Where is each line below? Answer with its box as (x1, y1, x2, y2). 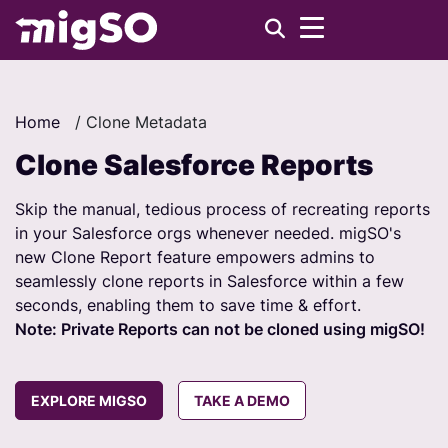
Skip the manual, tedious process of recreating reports (15, 199, 430, 219)
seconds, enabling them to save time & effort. (15, 295, 361, 315)
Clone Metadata (86, 112, 207, 132)
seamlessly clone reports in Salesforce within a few (15, 271, 404, 291)
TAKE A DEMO (194, 392, 290, 409)
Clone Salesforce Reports (15, 148, 373, 182)
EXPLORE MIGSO (31, 392, 147, 409)
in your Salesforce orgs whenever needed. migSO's (15, 223, 401, 243)
